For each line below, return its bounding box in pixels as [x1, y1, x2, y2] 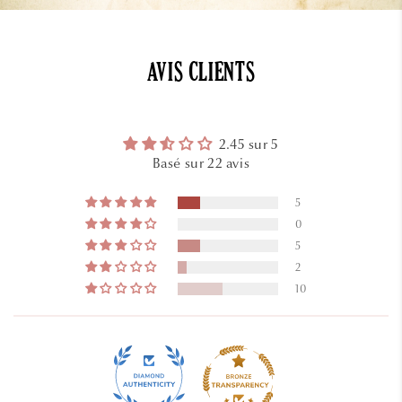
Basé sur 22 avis [152, 155, 250, 172]
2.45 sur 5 [218, 136, 279, 153]
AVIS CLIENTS [146, 62, 256, 91]
